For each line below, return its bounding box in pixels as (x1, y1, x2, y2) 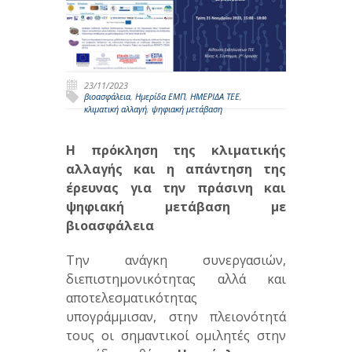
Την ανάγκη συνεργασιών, (66, 251, 286, 269)
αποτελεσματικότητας (66, 288, 197, 306)
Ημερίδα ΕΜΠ (135, 90, 185, 102)
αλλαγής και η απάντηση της (66, 159, 286, 178)
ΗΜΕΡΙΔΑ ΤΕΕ (190, 90, 240, 102)
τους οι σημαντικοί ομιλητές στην (66, 326, 286, 344)
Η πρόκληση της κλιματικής (66, 141, 286, 159)
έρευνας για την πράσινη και (66, 178, 286, 196)
